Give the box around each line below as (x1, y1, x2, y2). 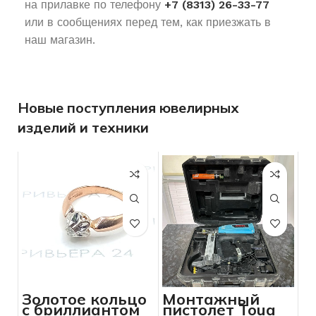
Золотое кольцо (22, 289, 147, 310)
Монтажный (162, 289, 260, 310)
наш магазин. (25, 32, 95, 47)
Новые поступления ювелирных (18, 98, 239, 116)
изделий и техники (18, 118, 149, 136)
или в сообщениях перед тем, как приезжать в (25, 15, 271, 29)
